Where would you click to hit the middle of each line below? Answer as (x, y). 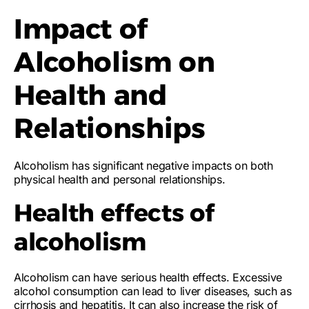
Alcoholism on (114, 62)
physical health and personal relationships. (120, 179)
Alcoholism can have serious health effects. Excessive (148, 277)
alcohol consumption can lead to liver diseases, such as (153, 291)
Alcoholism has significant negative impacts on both (143, 166)
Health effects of (114, 213)
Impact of (81, 29)
